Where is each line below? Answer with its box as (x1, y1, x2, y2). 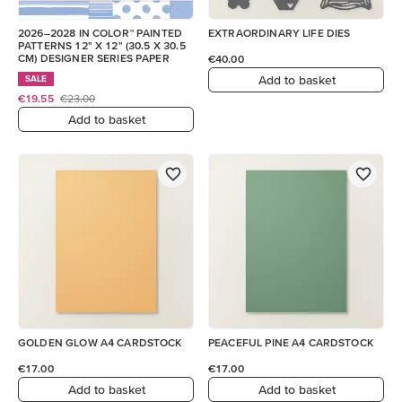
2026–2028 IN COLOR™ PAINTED (18, 27, 183, 39)
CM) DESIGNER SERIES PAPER (18, 52, 170, 64)
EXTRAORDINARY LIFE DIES (208, 27, 351, 39)
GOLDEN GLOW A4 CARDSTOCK (18, 336, 182, 348)
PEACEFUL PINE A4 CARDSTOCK (208, 336, 373, 348)
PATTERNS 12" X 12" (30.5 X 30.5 (18, 39, 186, 51)
